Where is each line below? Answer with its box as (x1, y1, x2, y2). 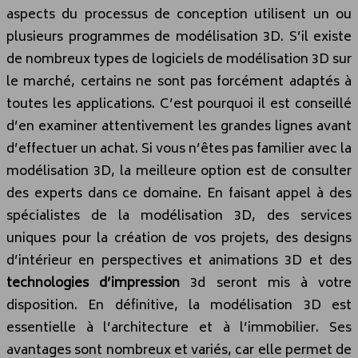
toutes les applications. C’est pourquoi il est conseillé (6, 93, 352, 117)
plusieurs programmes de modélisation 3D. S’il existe (6, 26, 352, 50)
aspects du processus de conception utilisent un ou (6, 4, 352, 27)
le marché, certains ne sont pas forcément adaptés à (6, 71, 352, 94)
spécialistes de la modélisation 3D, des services (6, 205, 352, 229)
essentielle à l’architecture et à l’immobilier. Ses (6, 317, 352, 340)
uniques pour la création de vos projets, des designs (6, 228, 352, 251)
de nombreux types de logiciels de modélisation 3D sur (6, 49, 352, 72)
